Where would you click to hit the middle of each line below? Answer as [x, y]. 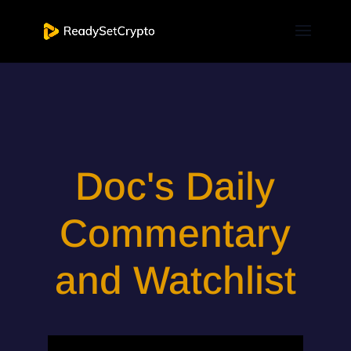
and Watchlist [175, 280]
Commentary [175, 233]
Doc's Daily [175, 186]
